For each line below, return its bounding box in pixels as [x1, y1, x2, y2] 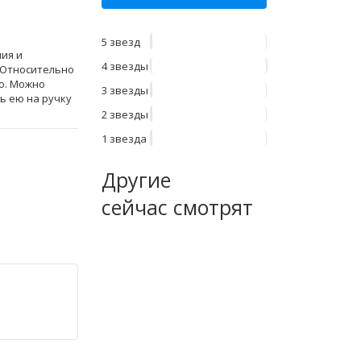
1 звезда [102, 131, 147, 146]
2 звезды [102, 107, 148, 122]
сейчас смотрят [102, 193, 253, 221]
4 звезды [102, 59, 148, 73]
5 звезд [102, 35, 140, 49]
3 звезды [102, 83, 148, 98]
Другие [102, 166, 171, 193]
